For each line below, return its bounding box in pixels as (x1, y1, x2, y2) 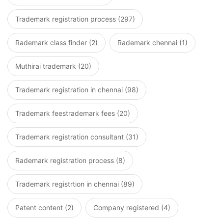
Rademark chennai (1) (117, 38, 188, 47)
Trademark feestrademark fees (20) (15, 109, 130, 117)
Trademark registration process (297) (15, 15, 135, 23)
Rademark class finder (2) (15, 38, 98, 47)
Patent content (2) (15, 203, 74, 212)
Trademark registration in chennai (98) (15, 85, 138, 94)
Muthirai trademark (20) (15, 62, 91, 70)
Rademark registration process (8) (15, 156, 125, 165)
